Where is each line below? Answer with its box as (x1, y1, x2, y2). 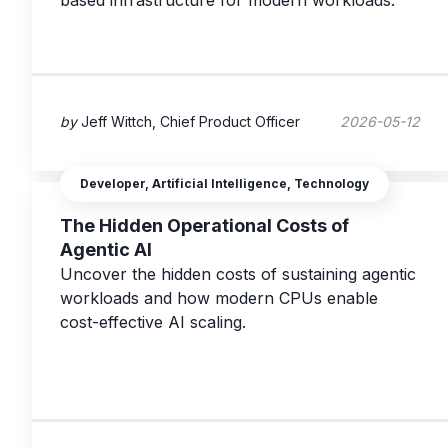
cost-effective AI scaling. (60, 312, 246, 333)
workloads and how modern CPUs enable (60, 288, 378, 309)
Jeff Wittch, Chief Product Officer (81, 112, 300, 130)
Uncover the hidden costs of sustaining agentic (60, 264, 416, 285)
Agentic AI (60, 239, 152, 261)
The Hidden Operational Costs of (60, 215, 349, 237)
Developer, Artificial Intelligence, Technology (80, 176, 369, 192)
